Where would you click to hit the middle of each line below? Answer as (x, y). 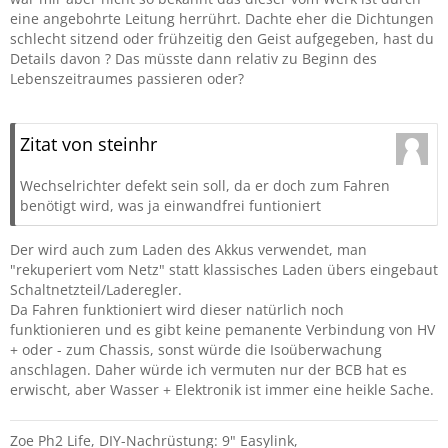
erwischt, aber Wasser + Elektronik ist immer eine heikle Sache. (222, 389)
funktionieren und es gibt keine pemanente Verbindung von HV (222, 329)
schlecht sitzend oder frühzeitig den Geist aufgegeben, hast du (222, 38)
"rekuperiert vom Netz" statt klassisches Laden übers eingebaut (224, 269)
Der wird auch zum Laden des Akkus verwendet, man (188, 249)
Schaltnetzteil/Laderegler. (96, 289)
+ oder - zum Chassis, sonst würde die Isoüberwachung (196, 349)
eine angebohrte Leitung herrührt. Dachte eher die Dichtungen (222, 18)
